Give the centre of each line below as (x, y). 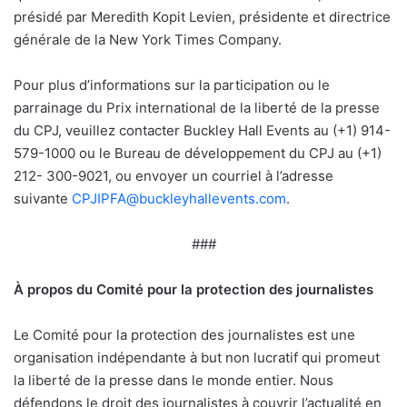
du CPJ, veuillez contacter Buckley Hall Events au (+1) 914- (202, 130)
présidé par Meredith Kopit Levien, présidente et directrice (202, 16)
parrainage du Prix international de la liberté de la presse (197, 107)
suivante (43, 198)
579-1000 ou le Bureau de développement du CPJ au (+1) (198, 153)
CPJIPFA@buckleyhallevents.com (179, 198)
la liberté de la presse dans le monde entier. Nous (174, 380)
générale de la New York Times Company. (148, 39)
